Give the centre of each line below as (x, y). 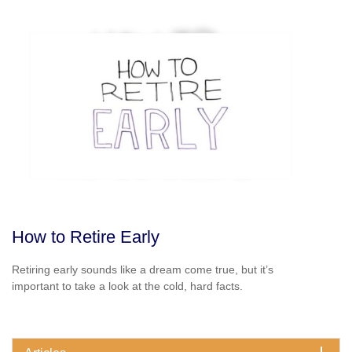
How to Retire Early (86, 236)
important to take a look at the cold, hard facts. (127, 286)
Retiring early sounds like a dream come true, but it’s (143, 270)
